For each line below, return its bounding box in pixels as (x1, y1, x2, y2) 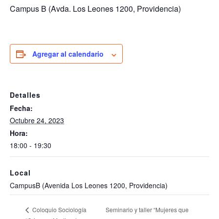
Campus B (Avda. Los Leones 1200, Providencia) (10, 3, 181, 15)
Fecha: (10, 103, 33, 113)
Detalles (10, 90, 41, 100)
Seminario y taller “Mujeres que (106, 205, 189, 214)
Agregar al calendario (32, 49, 104, 59)
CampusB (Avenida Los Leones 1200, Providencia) (10, 180, 168, 191)
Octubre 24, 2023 (10, 115, 64, 126)
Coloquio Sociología (31, 205, 87, 214)
